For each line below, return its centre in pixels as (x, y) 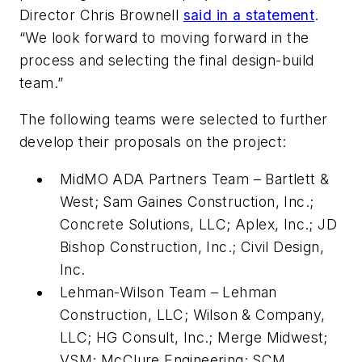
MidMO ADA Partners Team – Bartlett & (195, 179)
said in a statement (249, 15)
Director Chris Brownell (101, 15)
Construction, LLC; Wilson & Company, (193, 314)
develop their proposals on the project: (153, 142)
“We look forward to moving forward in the (164, 37)
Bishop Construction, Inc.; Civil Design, (192, 246)
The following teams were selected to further (174, 120)
